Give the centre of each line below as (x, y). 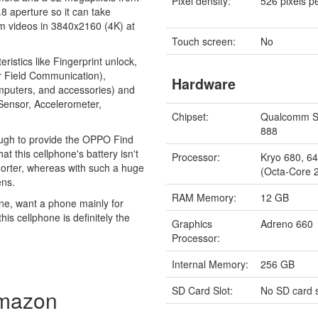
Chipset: (191, 116)
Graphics (192, 223)
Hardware (204, 84)
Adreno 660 (287, 223)
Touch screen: (204, 41)
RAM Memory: (204, 197)
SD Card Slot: (203, 290)
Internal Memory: (210, 264)
